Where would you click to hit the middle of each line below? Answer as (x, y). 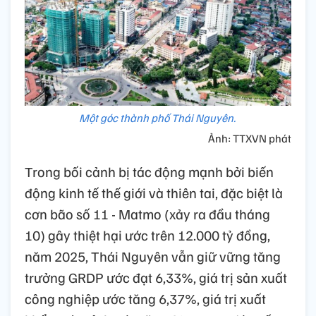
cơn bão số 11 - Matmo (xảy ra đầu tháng (147, 213)
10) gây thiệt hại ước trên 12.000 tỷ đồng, (147, 235)
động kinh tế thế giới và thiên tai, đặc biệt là (154, 192)
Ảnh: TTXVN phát (250, 138)
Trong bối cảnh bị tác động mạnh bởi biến (149, 171)
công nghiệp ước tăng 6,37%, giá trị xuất (145, 298)
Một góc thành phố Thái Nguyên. (158, 117)
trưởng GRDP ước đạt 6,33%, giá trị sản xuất (156, 277)
